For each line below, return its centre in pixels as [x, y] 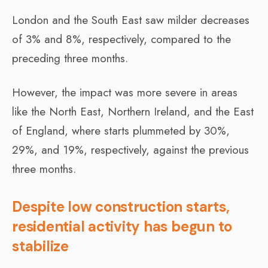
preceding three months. [70, 58]
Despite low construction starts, [121, 206]
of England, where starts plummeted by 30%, [121, 130]
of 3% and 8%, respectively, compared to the [121, 39]
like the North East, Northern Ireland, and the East [133, 111]
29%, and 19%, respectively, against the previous [130, 150]
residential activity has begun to [122, 226]
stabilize [40, 246]
